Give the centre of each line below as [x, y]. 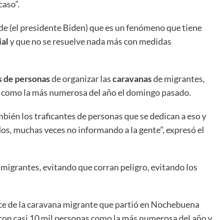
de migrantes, [178, 79]
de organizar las [81, 79]
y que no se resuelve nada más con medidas [90, 41]
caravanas [132, 79]
